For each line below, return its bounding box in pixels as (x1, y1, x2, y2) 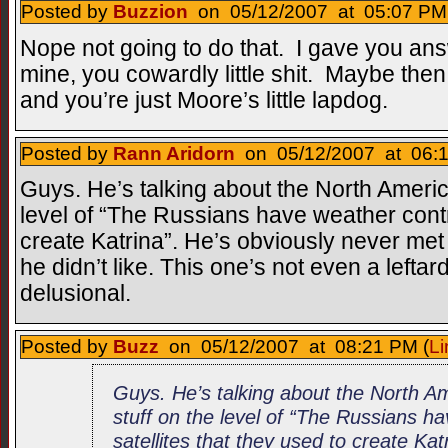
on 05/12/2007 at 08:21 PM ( (159, 336, 429, 358)
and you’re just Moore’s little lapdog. (20, 87, 388, 113)
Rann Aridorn (113, 142, 235, 164)
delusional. (20, 281, 131, 307)
